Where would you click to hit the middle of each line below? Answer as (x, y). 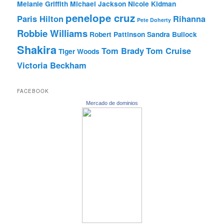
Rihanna (189, 18)
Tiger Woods (79, 51)
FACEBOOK (33, 91)
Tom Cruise (169, 50)
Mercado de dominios (112, 103)
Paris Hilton (40, 18)
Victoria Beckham (52, 65)
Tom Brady (123, 50)
